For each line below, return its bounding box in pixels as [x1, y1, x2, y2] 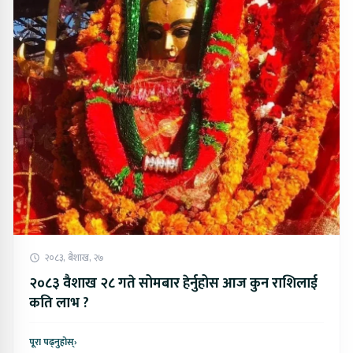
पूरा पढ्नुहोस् [29, 334, 74, 351]
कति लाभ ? [29, 292, 89, 316]
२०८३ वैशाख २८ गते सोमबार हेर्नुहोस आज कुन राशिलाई [29, 272, 318, 296]
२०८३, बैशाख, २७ [45, 250, 104, 266]
